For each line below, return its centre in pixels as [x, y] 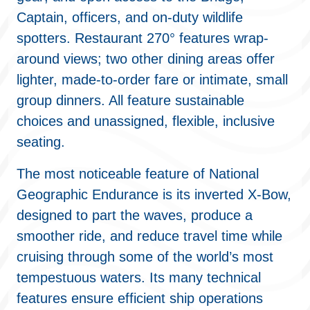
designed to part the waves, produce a [135, 215]
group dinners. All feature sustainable [130, 100]
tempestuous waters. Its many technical [139, 277]
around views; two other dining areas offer [146, 59]
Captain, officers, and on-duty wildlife [130, 17]
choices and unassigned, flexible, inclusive [146, 121]
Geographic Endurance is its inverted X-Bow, [154, 194]
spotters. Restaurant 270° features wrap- [143, 38]
